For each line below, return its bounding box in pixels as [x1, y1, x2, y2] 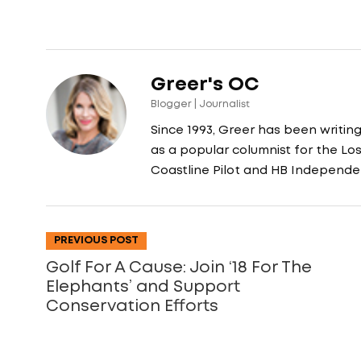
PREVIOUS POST [54, 235, 139, 245]
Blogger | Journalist [151, 99, 250, 109]
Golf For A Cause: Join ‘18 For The [46, 259, 312, 275]
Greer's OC [151, 76, 259, 93]
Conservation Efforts [46, 298, 218, 313]
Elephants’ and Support [46, 279, 240, 294]
